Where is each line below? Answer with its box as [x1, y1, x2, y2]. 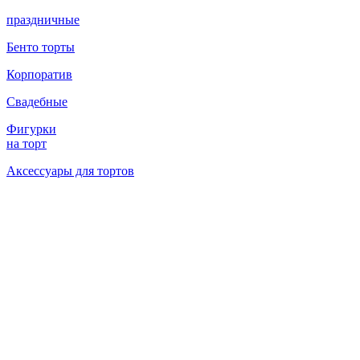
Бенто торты [6, 40, 75, 54]
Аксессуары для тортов [6, 164, 134, 178]
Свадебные [6, 95, 67, 108]
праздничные [6, 13, 80, 27]
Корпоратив [6, 67, 72, 81]
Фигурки [6, 122, 56, 136]
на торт [6, 137, 47, 150]
